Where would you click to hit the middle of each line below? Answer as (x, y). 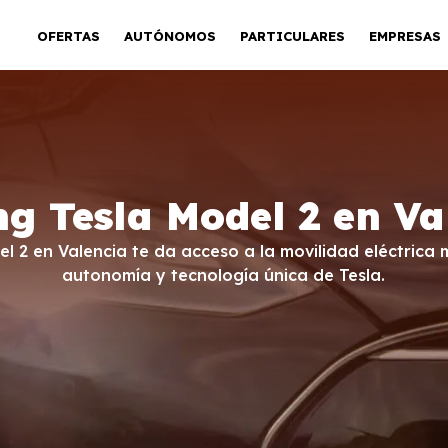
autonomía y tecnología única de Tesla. (224, 275)
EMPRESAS (404, 35)
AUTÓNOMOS (169, 35)
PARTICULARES (292, 35)
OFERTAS (68, 35)
